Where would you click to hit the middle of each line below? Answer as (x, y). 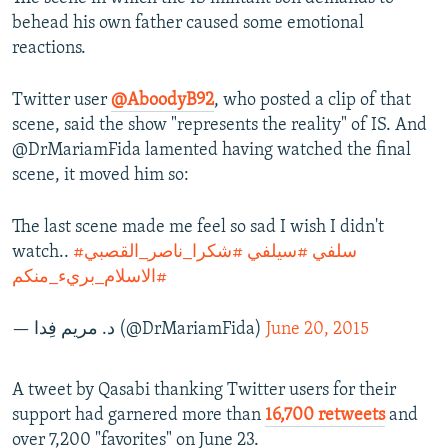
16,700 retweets (325, 416)
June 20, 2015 (317, 330)
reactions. (49, 49)
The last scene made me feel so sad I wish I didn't (198, 228)
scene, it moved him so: (100, 176)
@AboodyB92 (162, 101)
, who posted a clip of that (312, 101)
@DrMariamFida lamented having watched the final (211, 151)
